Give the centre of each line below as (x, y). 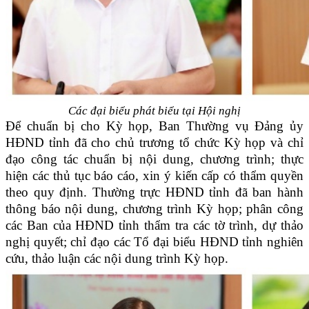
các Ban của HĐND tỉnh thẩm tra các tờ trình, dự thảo (154, 226)
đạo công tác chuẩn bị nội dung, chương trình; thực (154, 159)
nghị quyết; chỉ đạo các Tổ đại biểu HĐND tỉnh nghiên (154, 242)
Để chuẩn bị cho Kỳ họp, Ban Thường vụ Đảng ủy (154, 126)
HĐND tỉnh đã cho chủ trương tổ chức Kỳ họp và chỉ (154, 143)
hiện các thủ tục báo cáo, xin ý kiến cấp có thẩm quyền (154, 176)
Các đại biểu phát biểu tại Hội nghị (154, 111)
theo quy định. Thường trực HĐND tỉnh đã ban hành (154, 192)
